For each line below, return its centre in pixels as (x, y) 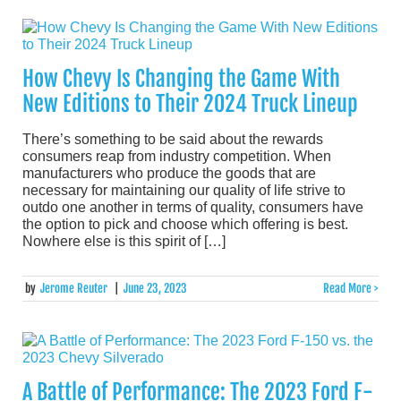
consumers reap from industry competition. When (177, 156)
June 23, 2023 (155, 288)
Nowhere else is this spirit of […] (124, 241)
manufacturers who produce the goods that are (169, 173)
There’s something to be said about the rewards (173, 139)
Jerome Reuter (74, 288)
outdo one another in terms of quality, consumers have (193, 207)
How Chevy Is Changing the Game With (181, 78)
